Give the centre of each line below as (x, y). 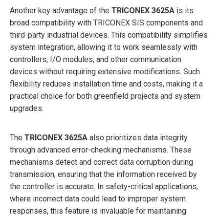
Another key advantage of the (61, 10)
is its (184, 10)
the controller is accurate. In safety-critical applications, (104, 186)
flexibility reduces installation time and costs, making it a (106, 84)
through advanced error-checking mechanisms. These (101, 150)
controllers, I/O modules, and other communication (96, 59)
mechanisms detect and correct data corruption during (101, 162)
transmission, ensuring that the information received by (103, 174)
